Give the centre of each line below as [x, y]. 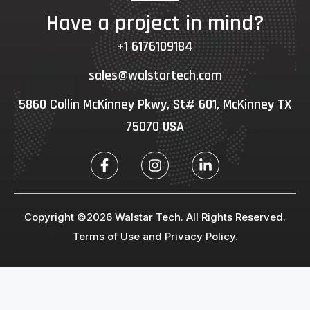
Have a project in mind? [155, 23]
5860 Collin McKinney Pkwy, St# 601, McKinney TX [155, 104]
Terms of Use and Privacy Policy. [155, 236]
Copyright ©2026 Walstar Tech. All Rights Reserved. [155, 217]
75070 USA [155, 126]
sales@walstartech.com [155, 75]
